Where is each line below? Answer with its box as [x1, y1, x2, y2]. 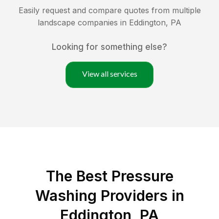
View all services [82, 69, 137, 79]
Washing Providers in [35, 187, 184, 205]
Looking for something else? [52, 42, 167, 52]
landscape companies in [38, 18, 129, 28]
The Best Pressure [45, 167, 174, 185]
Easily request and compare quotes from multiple [18, 5, 201, 16]
